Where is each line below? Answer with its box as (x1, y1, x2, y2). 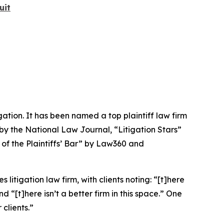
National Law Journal (25, 124, 110, 134)
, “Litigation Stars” (110, 124, 181, 134)
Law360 (96, 138, 126, 148)
